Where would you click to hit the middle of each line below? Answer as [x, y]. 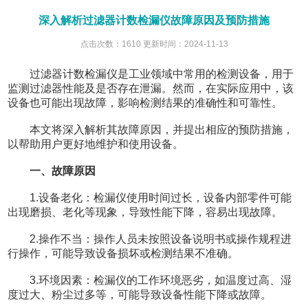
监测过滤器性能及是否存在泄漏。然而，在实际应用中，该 [151, 88]
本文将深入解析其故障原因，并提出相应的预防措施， [151, 129]
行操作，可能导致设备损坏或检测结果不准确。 [123, 253]
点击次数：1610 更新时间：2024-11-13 [154, 44]
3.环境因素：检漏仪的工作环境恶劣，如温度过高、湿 [150, 280]
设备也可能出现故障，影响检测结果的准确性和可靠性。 [145, 102]
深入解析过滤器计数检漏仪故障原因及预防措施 [154, 20]
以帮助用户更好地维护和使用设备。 [96, 144]
